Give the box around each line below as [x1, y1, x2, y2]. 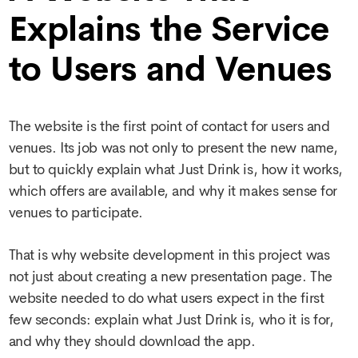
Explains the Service [8, 7, 329, 51]
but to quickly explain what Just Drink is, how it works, [8, 160, 343, 180]
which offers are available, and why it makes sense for [8, 181, 337, 201]
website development [80, 245, 214, 265]
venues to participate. [8, 203, 143, 223]
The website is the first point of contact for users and [8, 117, 330, 137]
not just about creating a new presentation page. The [8, 267, 332, 287]
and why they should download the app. [8, 332, 256, 352]
